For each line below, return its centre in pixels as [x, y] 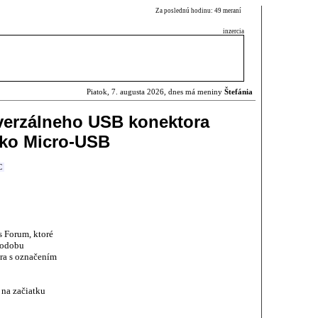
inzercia [234, 31]
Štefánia [238, 92]
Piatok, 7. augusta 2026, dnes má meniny [155, 92]
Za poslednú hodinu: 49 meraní [200, 11]
